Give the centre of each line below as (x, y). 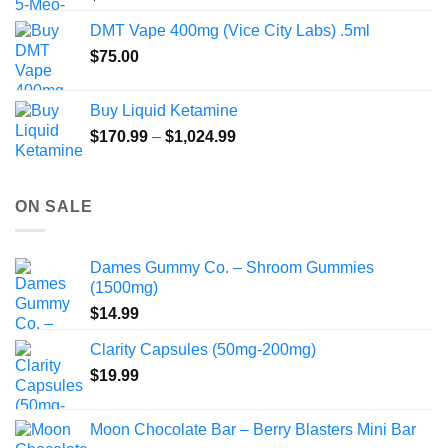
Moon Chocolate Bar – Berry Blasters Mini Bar (253, 430)
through (262, 198)
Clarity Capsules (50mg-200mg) (203, 350)
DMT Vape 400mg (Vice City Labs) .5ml (230, 30)
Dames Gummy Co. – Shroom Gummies (232, 268)
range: (257, 156)
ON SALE (54, 206)
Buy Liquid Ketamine (164, 110)
